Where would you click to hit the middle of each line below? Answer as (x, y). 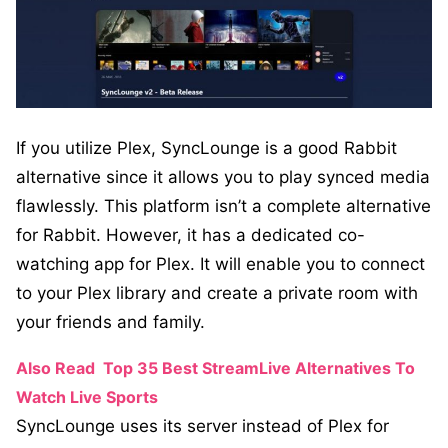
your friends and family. (113, 322)
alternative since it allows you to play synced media (223, 177)
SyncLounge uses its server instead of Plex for (202, 426)
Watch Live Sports (87, 397)
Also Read (55, 368)
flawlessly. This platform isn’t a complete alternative (223, 206)
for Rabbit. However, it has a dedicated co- (190, 235)
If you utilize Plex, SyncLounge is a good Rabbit (206, 148)
